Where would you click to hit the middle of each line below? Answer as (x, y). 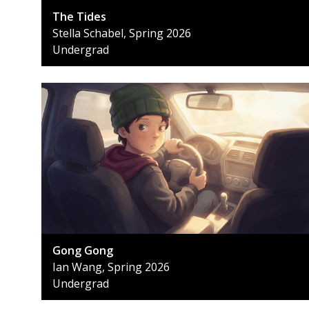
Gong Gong (83, 251)
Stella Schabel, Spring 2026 (122, 33)
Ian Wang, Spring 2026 (111, 267)
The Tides (79, 17)
